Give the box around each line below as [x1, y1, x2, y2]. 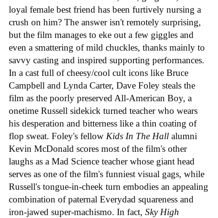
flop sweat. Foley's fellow [9, 131, 106, 142]
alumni [171, 131, 197, 142]
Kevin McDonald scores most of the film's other [9, 144, 187, 154]
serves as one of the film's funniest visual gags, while [9, 169, 204, 180]
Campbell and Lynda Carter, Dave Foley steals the [9, 80, 195, 91]
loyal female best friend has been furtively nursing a [9, 4, 201, 15]
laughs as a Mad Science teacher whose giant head [9, 156, 195, 167]
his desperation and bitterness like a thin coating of [9, 118, 197, 129]
